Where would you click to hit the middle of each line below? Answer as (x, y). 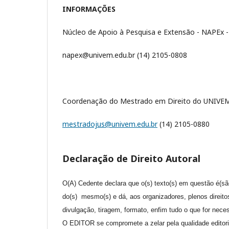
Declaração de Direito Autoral (131, 158)
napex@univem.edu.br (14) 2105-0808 (125, 55)
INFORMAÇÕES (89, 9)
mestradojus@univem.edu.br (110, 124)
